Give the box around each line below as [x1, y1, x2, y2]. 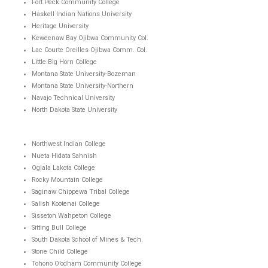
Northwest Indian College [31, 139, 106, 148]
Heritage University [31, 22, 89, 31]
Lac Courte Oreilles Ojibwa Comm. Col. [31, 46, 147, 54]
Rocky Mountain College [31, 175, 103, 184]
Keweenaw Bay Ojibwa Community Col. [31, 34, 148, 42]
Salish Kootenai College [31, 199, 100, 208]
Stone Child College [31, 247, 88, 255]
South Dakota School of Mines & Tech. [31, 235, 143, 243]
